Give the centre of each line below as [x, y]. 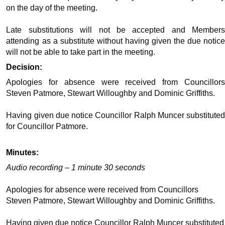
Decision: [24, 67]
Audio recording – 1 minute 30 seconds [76, 168]
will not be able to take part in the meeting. [81, 52]
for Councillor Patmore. [47, 127]
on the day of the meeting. [52, 8]
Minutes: [23, 153]
